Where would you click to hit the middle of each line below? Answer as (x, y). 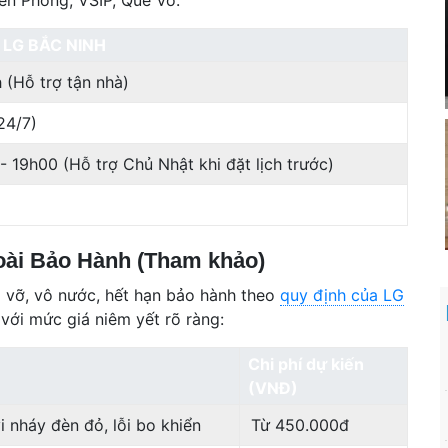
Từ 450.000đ (300, 424)
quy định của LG (342, 294)
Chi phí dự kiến (306, 363)
